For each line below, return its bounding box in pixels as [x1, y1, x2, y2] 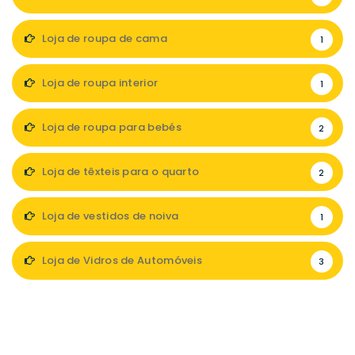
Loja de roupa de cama [39, 30, 167, 46]
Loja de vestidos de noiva [39, 208, 179, 223]
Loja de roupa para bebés [39, 119, 181, 135]
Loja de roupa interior [39, 74, 158, 90]
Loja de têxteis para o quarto [39, 163, 200, 179]
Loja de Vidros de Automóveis [39, 252, 203, 268]
